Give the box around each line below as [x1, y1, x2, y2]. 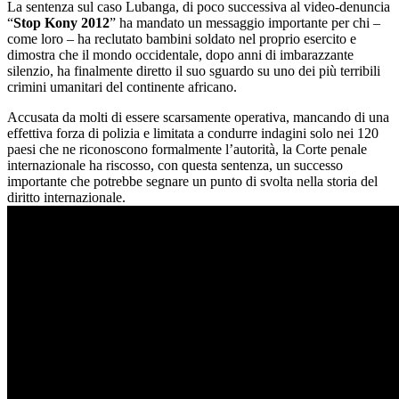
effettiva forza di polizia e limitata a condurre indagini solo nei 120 [7, 125, 379, 141]
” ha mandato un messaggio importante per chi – [110, 14, 380, 30]
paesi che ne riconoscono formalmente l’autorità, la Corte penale [7, 141, 367, 157]
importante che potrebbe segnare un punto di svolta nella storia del [7, 173, 378, 189]
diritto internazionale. [7, 189, 126, 205]
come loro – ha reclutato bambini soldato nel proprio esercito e [7, 30, 356, 46]
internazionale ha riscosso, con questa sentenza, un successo [7, 157, 343, 173]
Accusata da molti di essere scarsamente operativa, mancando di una [7, 109, 389, 125]
